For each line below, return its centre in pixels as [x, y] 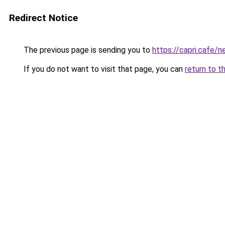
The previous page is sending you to [87, 50]
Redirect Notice [43, 18]
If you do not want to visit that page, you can [103, 69]
